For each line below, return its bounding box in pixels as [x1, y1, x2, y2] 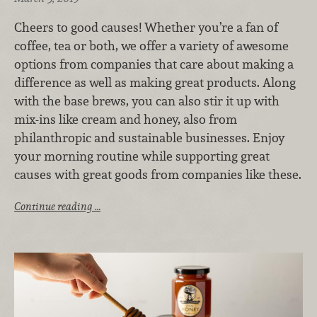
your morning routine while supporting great [14, 148, 270, 165]
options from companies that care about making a [14, 56, 294, 73]
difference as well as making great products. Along [14, 74, 296, 91]
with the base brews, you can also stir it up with [14, 93, 279, 110]
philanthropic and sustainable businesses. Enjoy [14, 129, 285, 146]
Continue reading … [14, 200, 100, 214]
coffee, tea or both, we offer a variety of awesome [14, 38, 289, 54]
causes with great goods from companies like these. [14, 166, 301, 183]
